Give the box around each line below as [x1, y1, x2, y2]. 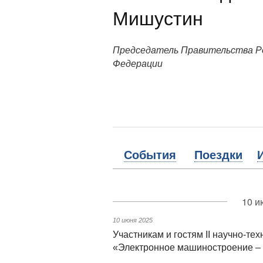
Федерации [113, 56, 163, 70]
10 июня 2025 [113, 217, 153, 224]
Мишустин [113, 4, 203, 31]
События [124, 149, 176, 161]
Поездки [194, 149, 242, 161]
